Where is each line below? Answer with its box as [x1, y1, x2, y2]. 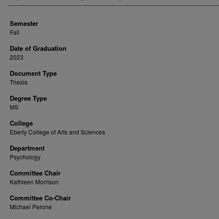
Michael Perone [10, 202, 52, 211]
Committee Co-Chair [10, 193, 71, 202]
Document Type [10, 68, 57, 78]
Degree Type [10, 93, 47, 103]
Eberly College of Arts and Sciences [10, 128, 105, 136]
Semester [10, 19, 38, 28]
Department [10, 143, 44, 153]
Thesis [10, 78, 27, 86]
